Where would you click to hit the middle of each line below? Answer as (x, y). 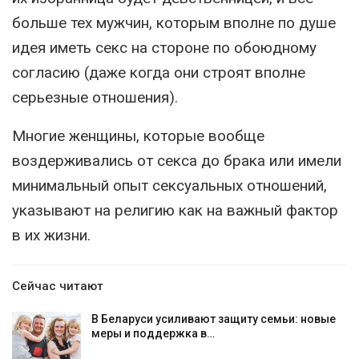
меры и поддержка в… (153, 333)
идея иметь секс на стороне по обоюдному (164, 48)
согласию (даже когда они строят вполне (159, 73)
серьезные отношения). (95, 97)
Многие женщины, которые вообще (138, 136)
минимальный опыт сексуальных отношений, (169, 186)
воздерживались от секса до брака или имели (177, 161)
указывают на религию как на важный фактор (175, 210)
